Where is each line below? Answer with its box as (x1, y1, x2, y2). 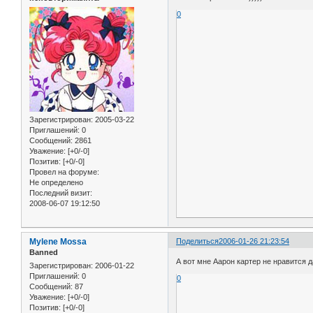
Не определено (29, 177, 83, 187)
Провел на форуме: (29, 167, 99, 176)
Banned (29, 247, 58, 256)
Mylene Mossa (29, 236, 87, 247)
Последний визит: (29, 188, 92, 197)
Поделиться (176, 236, 219, 245)
